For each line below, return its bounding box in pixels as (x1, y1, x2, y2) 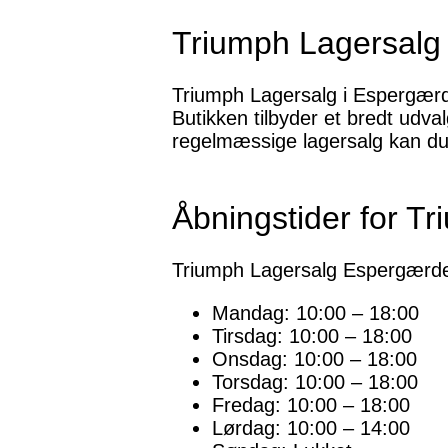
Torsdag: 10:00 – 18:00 (212, 371, 418, 394)
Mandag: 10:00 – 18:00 (212, 302, 419, 325)
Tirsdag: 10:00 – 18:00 (212, 325, 412, 348)
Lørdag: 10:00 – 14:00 (212, 417, 410, 440)
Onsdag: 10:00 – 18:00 (212, 348, 417, 371)
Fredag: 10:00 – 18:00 (212, 394, 410, 417)
